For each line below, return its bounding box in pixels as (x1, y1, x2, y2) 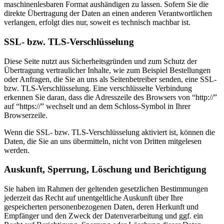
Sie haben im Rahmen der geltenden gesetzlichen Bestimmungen (4, 184, 208, 193)
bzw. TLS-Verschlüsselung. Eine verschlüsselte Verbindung (4, 83, 192, 92)
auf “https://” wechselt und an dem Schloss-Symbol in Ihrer (4, 101, 190, 110)
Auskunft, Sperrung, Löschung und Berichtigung (4, 164, 206, 175)
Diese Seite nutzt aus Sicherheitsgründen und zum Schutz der (4, 56, 197, 65)
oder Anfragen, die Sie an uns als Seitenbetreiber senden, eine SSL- (4, 74, 216, 83)
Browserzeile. (4, 110, 47, 119)
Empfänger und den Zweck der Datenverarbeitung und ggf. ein (4, 211, 203, 220)
